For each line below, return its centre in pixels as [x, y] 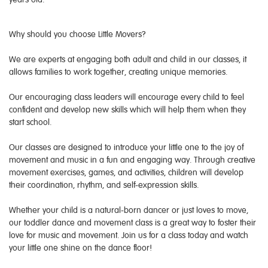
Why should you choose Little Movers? [77, 34]
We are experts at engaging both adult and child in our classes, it [128, 60]
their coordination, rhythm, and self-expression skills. [104, 185]
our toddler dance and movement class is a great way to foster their [133, 223]
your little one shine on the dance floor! [80, 248]
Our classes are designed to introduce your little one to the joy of [126, 147]
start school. [30, 122]
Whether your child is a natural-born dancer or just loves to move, [129, 210]
